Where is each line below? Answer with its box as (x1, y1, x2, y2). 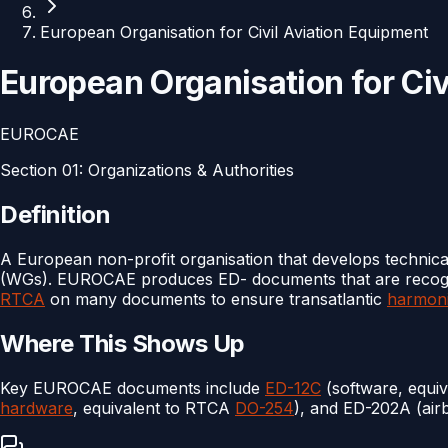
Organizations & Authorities (88, 159, 294, 180)
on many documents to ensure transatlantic (45, 288, 387, 309)
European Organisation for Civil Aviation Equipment (40, 22, 428, 42)
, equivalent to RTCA (73, 397, 235, 418)
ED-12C (265, 377, 321, 398)
